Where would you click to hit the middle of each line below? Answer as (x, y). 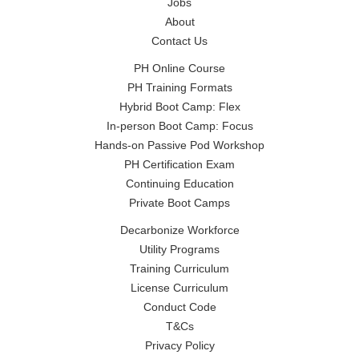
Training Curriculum (179, 268)
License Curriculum (179, 287)
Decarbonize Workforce (179, 230)
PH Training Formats (179, 87)
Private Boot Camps (179, 202)
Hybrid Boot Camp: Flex (179, 106)
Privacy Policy (179, 345)
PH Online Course (179, 68)
